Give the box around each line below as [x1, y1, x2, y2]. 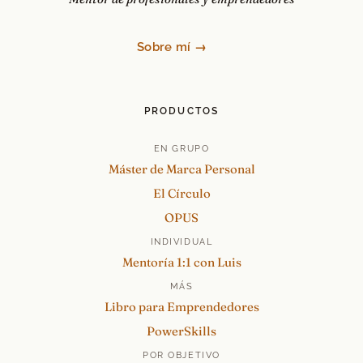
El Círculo [152, 186, 211, 202]
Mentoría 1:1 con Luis [122, 254, 241, 271]
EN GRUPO [153, 143, 210, 155]
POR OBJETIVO [143, 350, 220, 361]
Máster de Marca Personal [108, 161, 255, 177]
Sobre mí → [137, 39, 207, 54]
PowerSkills [147, 323, 216, 340]
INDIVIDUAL [150, 237, 213, 248]
